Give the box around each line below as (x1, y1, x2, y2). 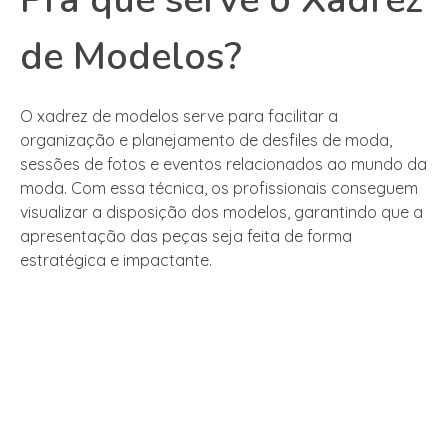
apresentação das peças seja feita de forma (20, 225, 352, 246)
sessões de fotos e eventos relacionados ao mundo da (20, 153, 427, 174)
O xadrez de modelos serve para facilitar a (20, 105, 338, 126)
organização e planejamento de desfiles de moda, (20, 129, 392, 150)
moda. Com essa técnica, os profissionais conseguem (20, 177, 418, 198)
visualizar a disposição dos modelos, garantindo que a (20, 201, 423, 222)
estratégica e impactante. (20, 249, 212, 270)
